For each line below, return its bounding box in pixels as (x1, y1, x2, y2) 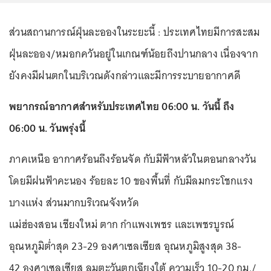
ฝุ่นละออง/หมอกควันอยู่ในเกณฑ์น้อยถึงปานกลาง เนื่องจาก (9, 44, 258, 63)
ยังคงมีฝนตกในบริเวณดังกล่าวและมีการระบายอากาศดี (9, 66, 241, 85)
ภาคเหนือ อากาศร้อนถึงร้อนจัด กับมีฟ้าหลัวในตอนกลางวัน (9, 149, 256, 168)
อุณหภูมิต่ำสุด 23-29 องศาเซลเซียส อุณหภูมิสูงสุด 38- (9, 237, 241, 255)
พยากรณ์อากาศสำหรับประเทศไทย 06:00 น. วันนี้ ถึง (9, 97, 234, 116)
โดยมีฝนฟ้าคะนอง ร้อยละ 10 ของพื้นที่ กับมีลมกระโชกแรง (9, 171, 253, 190)
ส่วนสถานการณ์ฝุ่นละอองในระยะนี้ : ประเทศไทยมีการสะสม (9, 22, 260, 41)
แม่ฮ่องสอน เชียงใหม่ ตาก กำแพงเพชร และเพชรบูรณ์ (9, 215, 234, 233)
